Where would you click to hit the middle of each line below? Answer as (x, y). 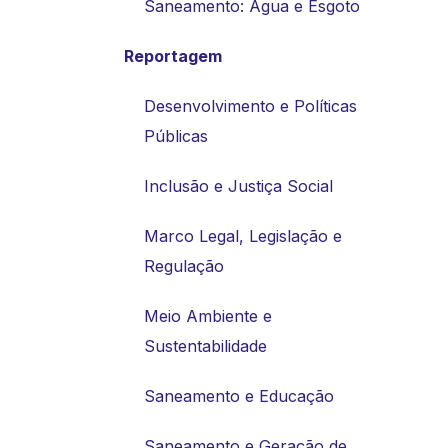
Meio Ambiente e (208, 315)
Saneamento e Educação (239, 395)
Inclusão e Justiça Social (238, 185)
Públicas (176, 135)
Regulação (184, 265)
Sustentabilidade (205, 345)
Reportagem (173, 55)
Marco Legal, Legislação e (243, 235)
